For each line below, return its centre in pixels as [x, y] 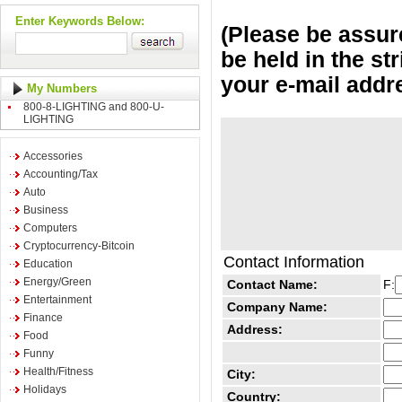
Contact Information [294, 262]
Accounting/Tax [61, 174]
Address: [255, 330]
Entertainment [57, 300]
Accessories [53, 156]
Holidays [45, 389]
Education [48, 264]
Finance [43, 318]
